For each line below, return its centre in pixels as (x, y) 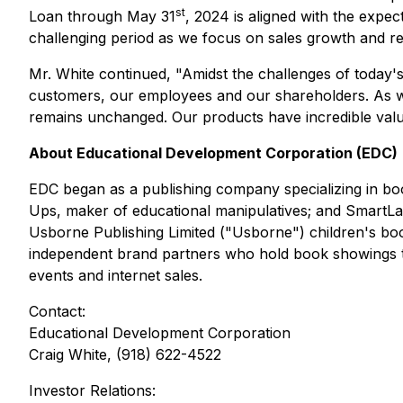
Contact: (57, 311)
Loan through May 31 (102, 16)
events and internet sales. (116, 275)
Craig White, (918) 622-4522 (125, 354)
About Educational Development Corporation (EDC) (213, 153)
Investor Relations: (92, 390)
